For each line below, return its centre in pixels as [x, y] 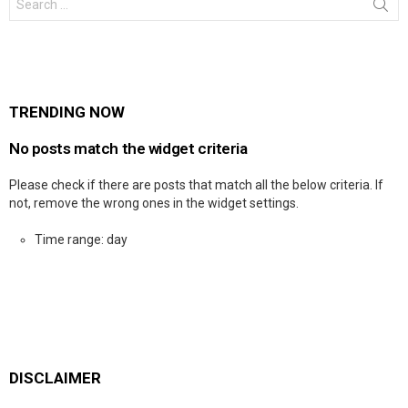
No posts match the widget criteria [128, 149]
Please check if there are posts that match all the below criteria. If [196, 185]
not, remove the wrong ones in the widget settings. [154, 204]
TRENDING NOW [67, 112]
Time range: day [81, 240]
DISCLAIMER [55, 378]
